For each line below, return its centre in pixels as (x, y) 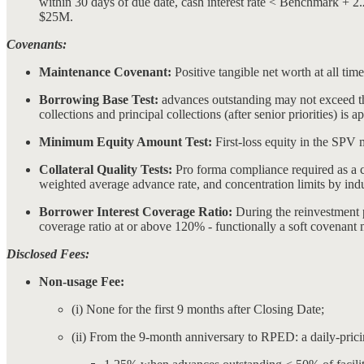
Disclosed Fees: (48, 253)
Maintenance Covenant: (105, 71)
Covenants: (37, 44)
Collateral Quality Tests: (106, 169)
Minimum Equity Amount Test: (126, 141)
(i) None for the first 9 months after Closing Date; (198, 309)
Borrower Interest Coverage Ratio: (136, 211)
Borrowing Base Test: (99, 99)
